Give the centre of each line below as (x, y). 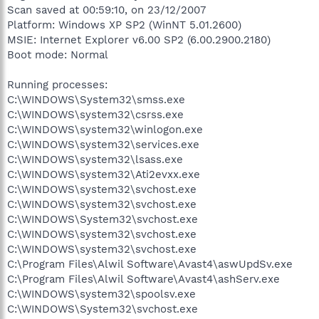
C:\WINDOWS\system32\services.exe (103, 144)
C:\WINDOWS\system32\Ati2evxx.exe (104, 174)
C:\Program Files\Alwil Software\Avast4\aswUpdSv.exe (150, 264)
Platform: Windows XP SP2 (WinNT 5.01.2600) (124, 25)
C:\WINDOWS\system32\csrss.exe (95, 114)
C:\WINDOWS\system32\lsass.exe (95, 159)
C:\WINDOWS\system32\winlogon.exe (105, 129)
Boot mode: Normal (58, 54)
